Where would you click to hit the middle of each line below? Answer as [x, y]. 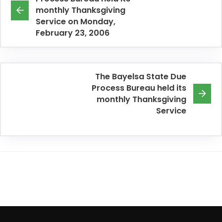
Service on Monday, [76, 22]
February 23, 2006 [73, 33]
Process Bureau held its [139, 88]
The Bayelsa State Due [141, 77]
